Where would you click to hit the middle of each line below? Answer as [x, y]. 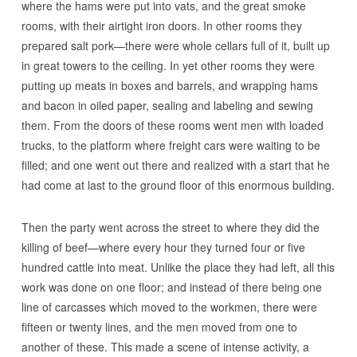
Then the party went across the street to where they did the [170, 227]
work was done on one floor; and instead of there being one [171, 287]
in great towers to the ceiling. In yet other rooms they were [168, 65]
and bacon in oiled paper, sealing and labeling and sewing [167, 105]
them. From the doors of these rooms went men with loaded [172, 125]
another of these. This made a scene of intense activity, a [165, 347]
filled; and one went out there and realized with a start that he [175, 165]
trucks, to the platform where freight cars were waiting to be [171, 145]
